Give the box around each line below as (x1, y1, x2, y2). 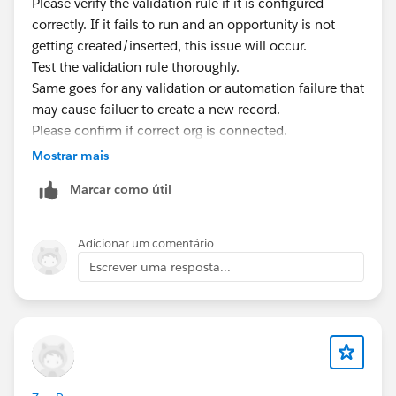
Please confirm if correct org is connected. (32, 121, 287, 139)
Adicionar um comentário (78, 235, 214, 251)
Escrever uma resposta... (89, 258, 231, 275)
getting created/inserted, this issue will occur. (32, 36, 310, 54)
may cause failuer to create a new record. (32, 100, 284, 118)
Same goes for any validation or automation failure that (32, 79, 364, 96)
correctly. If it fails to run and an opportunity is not (32, 15, 335, 33)
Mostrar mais (32, 147, 109, 164)
